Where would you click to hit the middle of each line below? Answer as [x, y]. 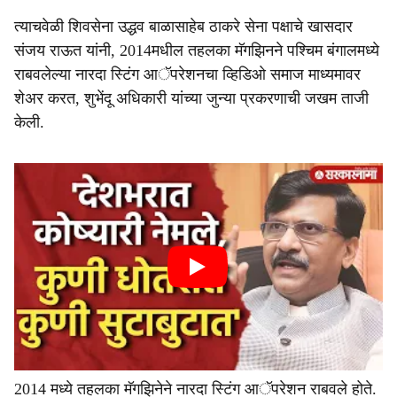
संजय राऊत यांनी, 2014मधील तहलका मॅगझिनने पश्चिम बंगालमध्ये [197, 51]
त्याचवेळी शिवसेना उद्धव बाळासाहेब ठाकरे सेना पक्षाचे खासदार [183, 27]
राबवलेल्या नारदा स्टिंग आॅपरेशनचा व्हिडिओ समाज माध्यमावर [187, 74]
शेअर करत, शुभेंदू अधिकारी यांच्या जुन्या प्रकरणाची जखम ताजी [191, 98]
